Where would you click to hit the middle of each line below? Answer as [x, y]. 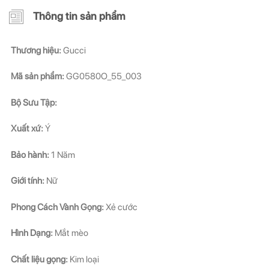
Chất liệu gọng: [39, 259]
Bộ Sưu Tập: [34, 102]
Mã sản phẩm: [38, 76]
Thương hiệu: [36, 50]
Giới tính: [28, 181]
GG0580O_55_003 [103, 76]
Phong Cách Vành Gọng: [57, 207]
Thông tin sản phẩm [79, 16]
